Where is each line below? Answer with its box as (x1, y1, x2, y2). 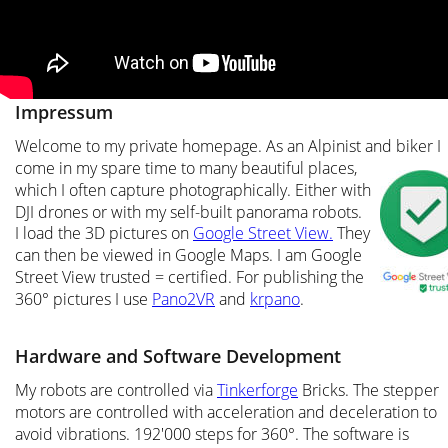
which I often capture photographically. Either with (15, 178, 375, 201)
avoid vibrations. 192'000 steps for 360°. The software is (15, 422, 413, 445)
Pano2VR (152, 287, 215, 310)
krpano (250, 287, 300, 310)
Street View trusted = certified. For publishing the (15, 266, 368, 289)
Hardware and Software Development (15, 343, 341, 368)
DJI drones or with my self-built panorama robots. (15, 200, 366, 223)
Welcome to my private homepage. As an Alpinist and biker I (15, 135, 445, 158)
